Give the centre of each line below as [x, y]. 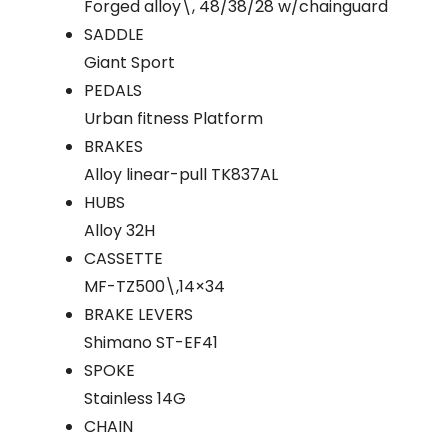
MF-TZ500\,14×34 [154, 286]
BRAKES [113, 146]
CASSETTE [123, 258]
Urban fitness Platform [173, 118]
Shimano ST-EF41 [151, 342]
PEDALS [113, 90]
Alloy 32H [119, 230]
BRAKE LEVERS [138, 314]
